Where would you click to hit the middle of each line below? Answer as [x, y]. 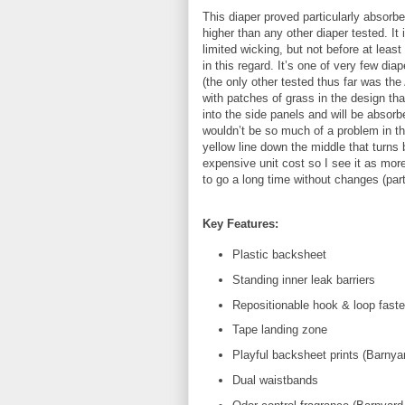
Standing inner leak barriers [303, 279]
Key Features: [240, 223]
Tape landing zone [279, 330]
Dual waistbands [275, 380]
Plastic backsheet [279, 255]
